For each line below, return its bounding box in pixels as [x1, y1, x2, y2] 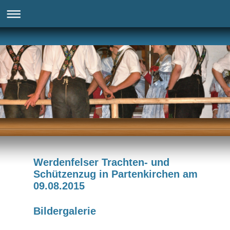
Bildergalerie [33, 205, 96, 217]
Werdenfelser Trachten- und [33, 157, 169, 168]
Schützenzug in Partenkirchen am [33, 168, 198, 180]
